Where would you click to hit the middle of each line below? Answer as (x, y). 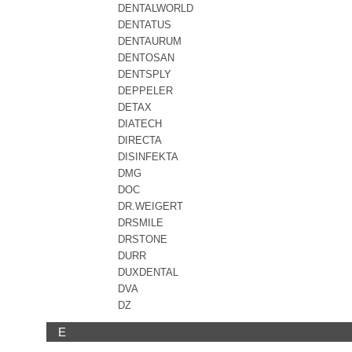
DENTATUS (145, 25)
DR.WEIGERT (150, 206)
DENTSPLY (145, 74)
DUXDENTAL (148, 272)
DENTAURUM (150, 41)
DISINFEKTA (148, 157)
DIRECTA (140, 140)
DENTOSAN (146, 58)
